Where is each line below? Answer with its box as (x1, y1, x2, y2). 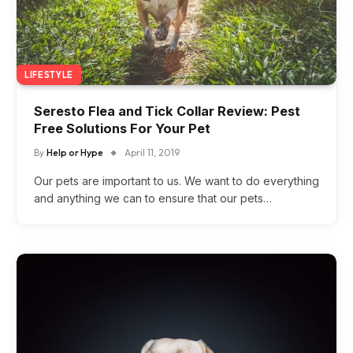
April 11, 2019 (124, 147, 180, 159)
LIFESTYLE (24, 69, 73, 81)
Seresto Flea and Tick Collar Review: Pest (34, 103, 300, 120)
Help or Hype (46, 147, 103, 159)
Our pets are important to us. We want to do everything (34, 174, 319, 188)
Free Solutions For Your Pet (34, 121, 210, 137)
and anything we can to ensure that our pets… (34, 191, 272, 206)
